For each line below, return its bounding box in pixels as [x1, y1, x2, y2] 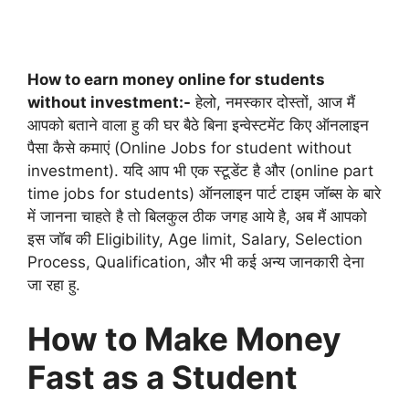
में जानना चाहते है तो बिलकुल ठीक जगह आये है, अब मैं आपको [27, 206, 367, 225]
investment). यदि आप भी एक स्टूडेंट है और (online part [27, 161, 373, 180]
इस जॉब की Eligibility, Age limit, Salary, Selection [27, 229, 362, 248]
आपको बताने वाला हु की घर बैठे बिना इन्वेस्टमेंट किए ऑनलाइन [27, 115, 369, 134]
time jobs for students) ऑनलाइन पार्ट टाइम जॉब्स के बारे [27, 184, 381, 203]
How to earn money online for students [27, 69, 325, 89]
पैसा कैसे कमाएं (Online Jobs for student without [27, 138, 351, 157]
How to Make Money [27, 320, 341, 358]
